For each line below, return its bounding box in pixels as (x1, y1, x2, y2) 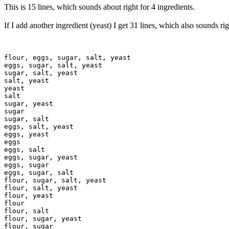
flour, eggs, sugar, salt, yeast (4, 53, 131, 61)
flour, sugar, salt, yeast (4, 176, 106, 184)
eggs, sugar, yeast (4, 153, 78, 161)
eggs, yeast (4, 130, 49, 138)
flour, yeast (4, 191, 53, 199)
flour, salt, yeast (4, 184, 78, 192)
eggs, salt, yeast (4, 122, 74, 130)
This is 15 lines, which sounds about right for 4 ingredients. (4, 2, 195, 11)
